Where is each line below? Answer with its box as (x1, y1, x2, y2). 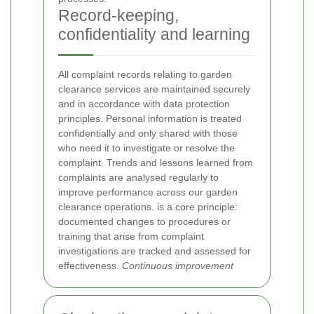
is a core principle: (157, 200, 238, 212)
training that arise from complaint (58, 230, 204, 242)
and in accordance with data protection (58, 97, 230, 109)
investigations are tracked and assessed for (58, 245, 251, 257)
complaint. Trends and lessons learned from (58, 156, 253, 168)
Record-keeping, (58, 6, 179, 25)
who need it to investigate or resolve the (58, 142, 235, 153)
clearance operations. (58, 200, 157, 212)
